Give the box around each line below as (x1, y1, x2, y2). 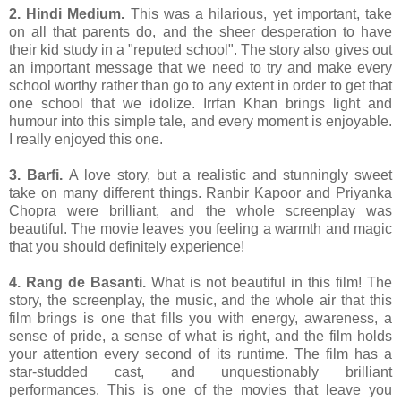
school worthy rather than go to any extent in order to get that (9, 77, 392, 93)
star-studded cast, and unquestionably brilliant (9, 363, 392, 380)
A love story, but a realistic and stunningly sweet (69, 166, 392, 183)
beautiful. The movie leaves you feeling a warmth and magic (9, 220, 392, 236)
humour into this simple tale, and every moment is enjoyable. (9, 113, 392, 129)
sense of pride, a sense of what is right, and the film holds (9, 328, 392, 344)
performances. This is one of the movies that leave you (9, 381, 392, 397)
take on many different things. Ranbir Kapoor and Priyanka (9, 184, 392, 200)
